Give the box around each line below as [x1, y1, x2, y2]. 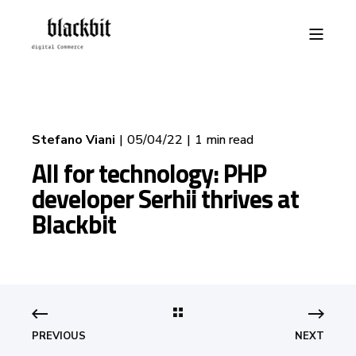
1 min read [195, 131, 253, 149]
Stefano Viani [32, 131, 115, 149]
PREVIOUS [32, 329, 86, 343]
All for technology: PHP [32, 154, 266, 192]
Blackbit [32, 205, 116, 243]
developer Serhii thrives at [32, 180, 299, 218]
